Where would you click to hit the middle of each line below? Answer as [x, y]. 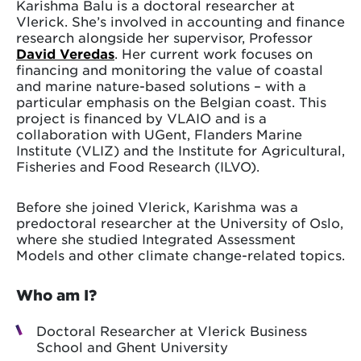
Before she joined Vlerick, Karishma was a [157, 207]
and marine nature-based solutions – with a [161, 86]
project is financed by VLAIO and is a [141, 118]
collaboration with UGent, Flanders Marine [159, 134]
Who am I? [56, 295]
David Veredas [65, 54]
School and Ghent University [132, 347]
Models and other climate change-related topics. [180, 255]
